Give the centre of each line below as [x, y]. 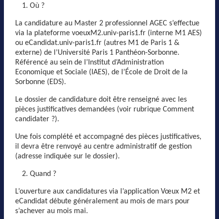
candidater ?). [37, 119]
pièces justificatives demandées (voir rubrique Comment [105, 109]
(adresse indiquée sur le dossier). [67, 156]
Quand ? [43, 174]
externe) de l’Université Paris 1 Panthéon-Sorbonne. [97, 53]
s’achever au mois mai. [52, 211]
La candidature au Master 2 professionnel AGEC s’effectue [107, 23]
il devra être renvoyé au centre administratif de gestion [103, 146]
